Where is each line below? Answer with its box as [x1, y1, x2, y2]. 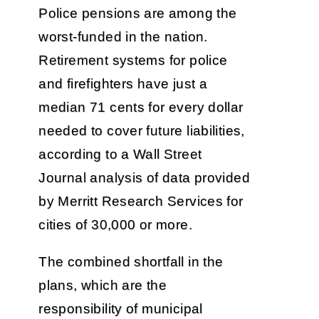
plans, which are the [38, 278, 167, 293]
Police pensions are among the [38, 5, 237, 21]
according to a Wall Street [38, 146, 202, 162]
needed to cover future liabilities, [38, 122, 245, 138]
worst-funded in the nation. [38, 28, 208, 44]
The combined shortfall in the [38, 254, 224, 270]
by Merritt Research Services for [38, 193, 244, 209]
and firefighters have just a [38, 75, 208, 91]
